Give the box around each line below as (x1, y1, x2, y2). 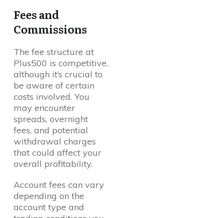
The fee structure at (14, 46, 94, 58)
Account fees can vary (14, 179, 104, 191)
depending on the (14, 190, 84, 202)
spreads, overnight (14, 113, 88, 125)
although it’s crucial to (14, 69, 103, 80)
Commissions (14, 21, 87, 37)
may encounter (14, 102, 75, 114)
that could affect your (14, 147, 101, 159)
